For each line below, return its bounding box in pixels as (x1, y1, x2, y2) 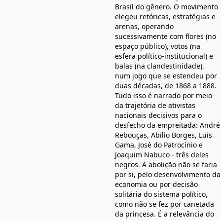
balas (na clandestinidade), (115, 61, 204, 71)
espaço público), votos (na (115, 41, 200, 51)
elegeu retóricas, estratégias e (115, 12, 216, 22)
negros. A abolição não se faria (115, 160, 217, 170)
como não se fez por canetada (115, 199, 214, 209)
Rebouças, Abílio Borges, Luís (115, 130, 212, 140)
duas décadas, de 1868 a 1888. (115, 81, 217, 91)
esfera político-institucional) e (115, 51, 213, 61)
